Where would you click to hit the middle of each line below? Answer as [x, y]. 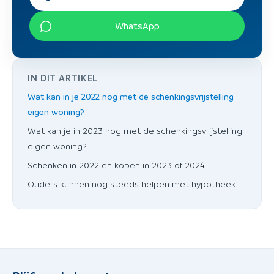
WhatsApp [137, 26]
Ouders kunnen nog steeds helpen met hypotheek [131, 184]
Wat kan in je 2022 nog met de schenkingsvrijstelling [131, 96]
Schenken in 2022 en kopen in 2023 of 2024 [116, 165]
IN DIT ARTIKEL [63, 78]
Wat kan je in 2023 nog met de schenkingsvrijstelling [135, 131]
